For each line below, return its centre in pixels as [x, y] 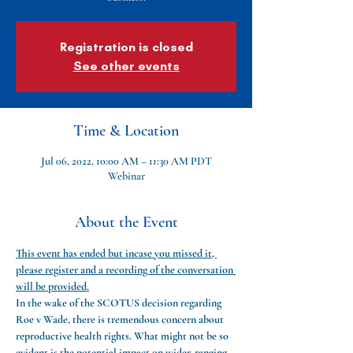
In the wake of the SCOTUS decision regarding [120, 303]
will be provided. [52, 286]
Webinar [126, 176]
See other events [126, 66]
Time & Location [126, 131]
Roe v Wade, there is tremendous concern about [121, 320]
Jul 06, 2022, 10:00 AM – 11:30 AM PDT [126, 161]
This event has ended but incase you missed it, [116, 253]
